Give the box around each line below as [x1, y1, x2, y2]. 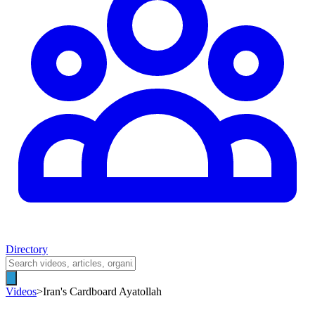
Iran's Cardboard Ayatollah [43, 285, 162, 297]
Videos [6, 285, 37, 297]
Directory [6, 243, 48, 255]
